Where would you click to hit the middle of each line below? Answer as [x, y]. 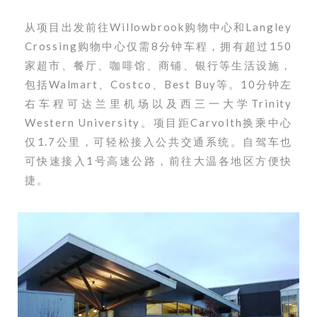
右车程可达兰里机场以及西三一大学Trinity [158, 104]
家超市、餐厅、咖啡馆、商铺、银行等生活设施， [158, 65]
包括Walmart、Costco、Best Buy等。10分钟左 [158, 85]
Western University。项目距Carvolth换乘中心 [158, 123]
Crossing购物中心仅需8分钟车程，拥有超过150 [158, 46]
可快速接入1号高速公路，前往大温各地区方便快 [158, 161]
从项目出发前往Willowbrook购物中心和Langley [158, 27]
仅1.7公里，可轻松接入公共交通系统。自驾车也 [158, 142]
